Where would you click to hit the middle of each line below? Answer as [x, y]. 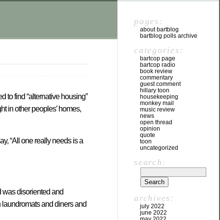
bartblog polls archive [169, 36]
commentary [156, 78]
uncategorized [159, 148]
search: [150, 162]
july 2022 [152, 206]
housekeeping [159, 97]
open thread [156, 122]
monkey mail [157, 103]
